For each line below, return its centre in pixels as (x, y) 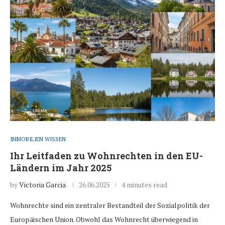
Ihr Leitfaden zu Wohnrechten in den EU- (106, 156)
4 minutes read (144, 185)
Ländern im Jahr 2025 (61, 168)
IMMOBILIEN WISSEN (38, 139)
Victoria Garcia (42, 185)
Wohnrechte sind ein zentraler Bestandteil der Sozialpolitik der (110, 205)
